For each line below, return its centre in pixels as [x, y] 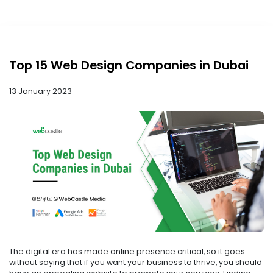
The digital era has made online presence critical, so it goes [127, 251]
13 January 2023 [41, 91]
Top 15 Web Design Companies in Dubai [129, 66]
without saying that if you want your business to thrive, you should [136, 262]
